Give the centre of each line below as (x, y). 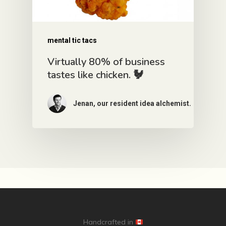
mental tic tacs (72, 40)
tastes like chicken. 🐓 (95, 75)
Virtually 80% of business (106, 62)
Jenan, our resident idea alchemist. (132, 103)
